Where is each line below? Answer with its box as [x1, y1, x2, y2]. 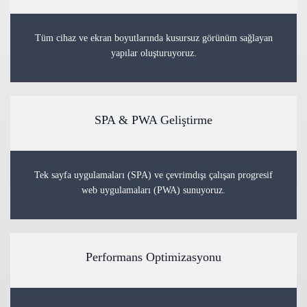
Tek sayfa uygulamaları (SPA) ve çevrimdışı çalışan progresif [34, 170, 273, 180]
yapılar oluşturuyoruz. [110, 48, 197, 58]
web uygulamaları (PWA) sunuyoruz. [82, 185, 225, 195]
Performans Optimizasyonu [86, 250, 221, 264]
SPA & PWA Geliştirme [95, 113, 212, 127]
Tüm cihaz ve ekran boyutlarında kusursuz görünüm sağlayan [34, 33, 273, 43]
